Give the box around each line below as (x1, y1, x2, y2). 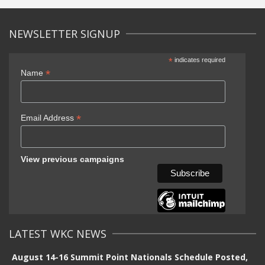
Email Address (21, 112, 76, 122)
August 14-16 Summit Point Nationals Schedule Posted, (12, 251, 248, 263)
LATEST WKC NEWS (9, 226, 106, 241)
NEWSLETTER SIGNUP (9, 27, 120, 41)
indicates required (172, 56, 225, 64)
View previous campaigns (21, 154, 124, 164)
